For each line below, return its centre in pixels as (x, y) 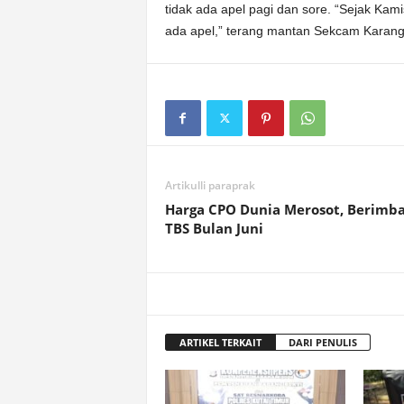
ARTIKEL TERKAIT (220, 342)
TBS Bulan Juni (214, 228)
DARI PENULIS (322, 342)
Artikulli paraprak (210, 185)
